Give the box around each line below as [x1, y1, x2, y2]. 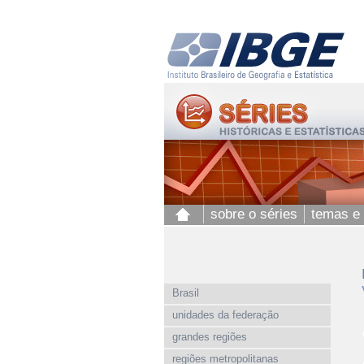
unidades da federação [172, 309, 279, 321]
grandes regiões [172, 331, 247, 343]
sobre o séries [210, 206, 297, 222]
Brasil [172, 287, 199, 299]
